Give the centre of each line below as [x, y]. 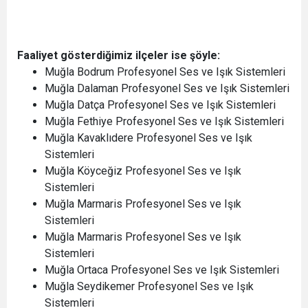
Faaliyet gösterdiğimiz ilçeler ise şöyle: [120, 55]
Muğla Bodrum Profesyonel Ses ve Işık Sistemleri [165, 72]
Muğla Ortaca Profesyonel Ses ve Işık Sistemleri [162, 270]
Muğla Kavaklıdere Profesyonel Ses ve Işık [148, 138]
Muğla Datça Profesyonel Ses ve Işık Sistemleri [160, 105]
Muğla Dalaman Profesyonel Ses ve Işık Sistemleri [167, 88]
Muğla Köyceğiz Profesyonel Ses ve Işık [143, 171]
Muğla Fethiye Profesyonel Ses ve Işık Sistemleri [164, 121]
